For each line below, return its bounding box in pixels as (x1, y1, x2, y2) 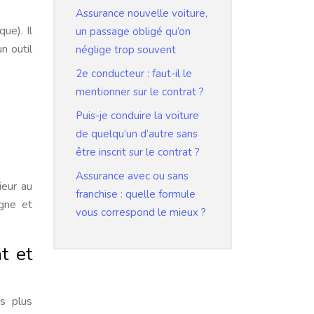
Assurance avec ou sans (76, 169, 189, 183)
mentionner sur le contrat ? (76, 85, 204, 99)
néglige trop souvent (76, 43, 176, 57)
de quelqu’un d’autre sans (76, 127, 198, 141)
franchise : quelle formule (76, 187, 196, 201)
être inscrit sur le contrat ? (76, 145, 200, 159)
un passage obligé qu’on (76, 25, 191, 39)
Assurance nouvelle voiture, (76, 6, 207, 20)
